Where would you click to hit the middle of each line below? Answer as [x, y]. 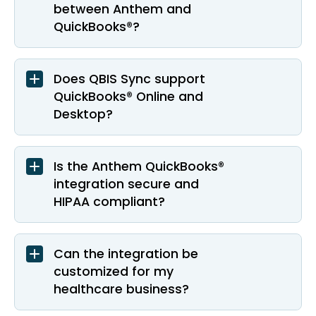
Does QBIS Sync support [129, 79]
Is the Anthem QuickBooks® [139, 167]
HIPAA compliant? [109, 202]
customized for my [114, 272]
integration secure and [126, 184]
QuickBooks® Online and [128, 97]
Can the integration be [126, 254]
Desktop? [83, 115]
